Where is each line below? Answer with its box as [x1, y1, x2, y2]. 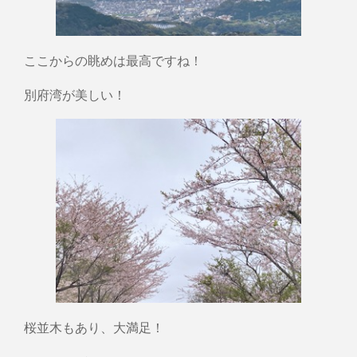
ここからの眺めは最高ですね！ [24, 50, 202, 69]
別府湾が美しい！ [24, 84, 126, 104]
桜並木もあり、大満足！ [24, 317, 164, 336]
